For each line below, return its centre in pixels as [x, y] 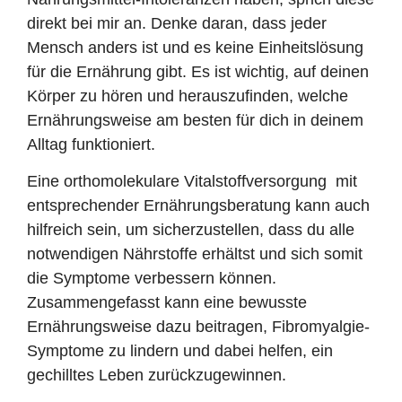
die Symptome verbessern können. [152, 279]
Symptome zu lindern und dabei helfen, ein [180, 351]
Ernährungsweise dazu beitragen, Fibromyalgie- [198, 327]
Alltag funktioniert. [91, 144]
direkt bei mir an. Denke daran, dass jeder [177, 23]
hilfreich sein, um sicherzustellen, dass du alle [191, 230]
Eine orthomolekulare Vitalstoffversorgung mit [192, 182]
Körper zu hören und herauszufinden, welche [188, 96]
